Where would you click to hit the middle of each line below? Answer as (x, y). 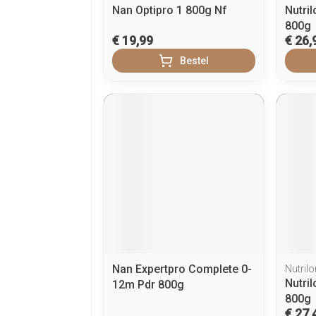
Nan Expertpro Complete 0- (182, 269)
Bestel (194, 60)
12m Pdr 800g (148, 285)
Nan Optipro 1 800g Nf (170, 10)
